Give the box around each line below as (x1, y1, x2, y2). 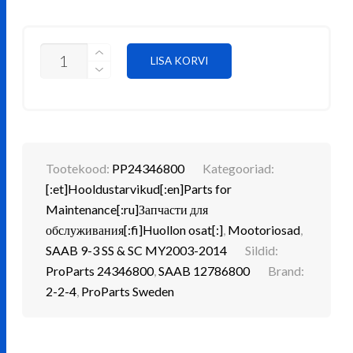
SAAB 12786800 (158, 262, 251, 278)
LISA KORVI (150, 54, 209, 67)
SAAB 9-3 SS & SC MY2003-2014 (46, 242, 228, 258)
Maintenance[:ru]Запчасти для (46, 201, 209, 217)
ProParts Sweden (81, 283, 175, 299)
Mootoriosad (228, 221, 301, 237)
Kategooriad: (203, 160, 275, 176)
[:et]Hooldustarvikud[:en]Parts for (46, 180, 232, 196)
